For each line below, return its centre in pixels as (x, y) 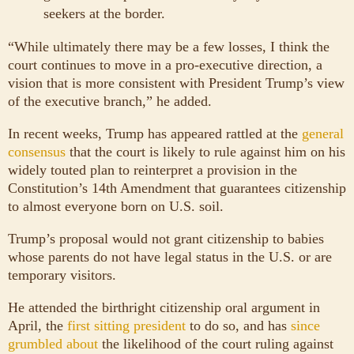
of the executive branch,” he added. (110, 101)
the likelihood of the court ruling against (216, 343)
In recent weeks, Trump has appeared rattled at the (155, 133)
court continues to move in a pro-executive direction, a (165, 64)
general (323, 133)
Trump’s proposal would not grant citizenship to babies (166, 238)
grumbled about (53, 343)
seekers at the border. (104, 13)
